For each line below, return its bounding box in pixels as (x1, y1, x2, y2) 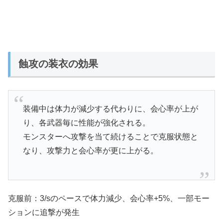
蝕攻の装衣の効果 (18, 58, 98, 69)
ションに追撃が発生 (8, 208, 80, 217)
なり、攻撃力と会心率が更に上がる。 (22, 146, 158, 155)
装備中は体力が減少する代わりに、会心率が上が (22, 104, 198, 113)
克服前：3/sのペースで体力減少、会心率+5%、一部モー (8, 194, 210, 203)
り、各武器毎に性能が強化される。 (22, 118, 150, 127)
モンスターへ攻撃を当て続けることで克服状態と (22, 132, 198, 141)
